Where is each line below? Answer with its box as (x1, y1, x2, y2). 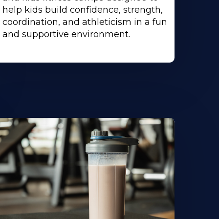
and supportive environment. (2, 29, 130, 40)
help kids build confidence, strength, (2, 4, 163, 16)
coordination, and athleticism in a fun (2, 17, 167, 28)
